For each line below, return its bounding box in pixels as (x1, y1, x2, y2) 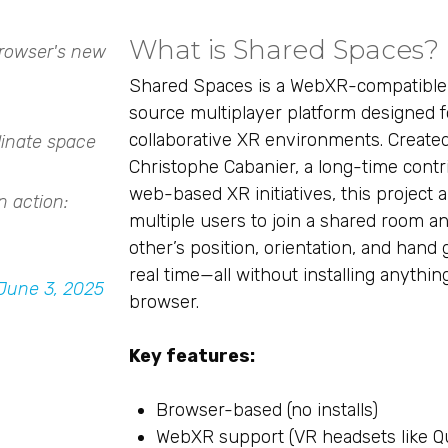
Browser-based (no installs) (155, 399, 378, 421)
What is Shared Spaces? (128, 34, 439, 66)
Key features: (128, 345, 255, 367)
